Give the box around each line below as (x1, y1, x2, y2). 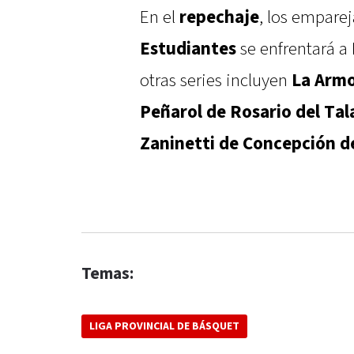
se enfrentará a (236, 37, 352, 62)
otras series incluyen (140, 69, 292, 93)
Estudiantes (140, 37, 236, 62)
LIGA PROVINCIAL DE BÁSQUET (89, 319, 239, 334)
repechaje (179, 6, 259, 30)
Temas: (81, 263, 134, 285)
